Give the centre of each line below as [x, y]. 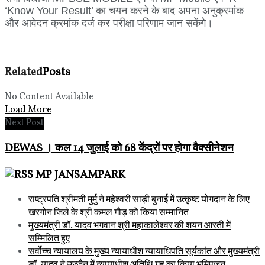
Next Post [24, 123]
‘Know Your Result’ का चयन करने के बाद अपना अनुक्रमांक [124, 10]
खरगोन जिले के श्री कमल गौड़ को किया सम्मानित [109, 213]
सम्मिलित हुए [49, 239]
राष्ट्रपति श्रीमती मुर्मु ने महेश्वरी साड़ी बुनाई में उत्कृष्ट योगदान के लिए [139, 200]
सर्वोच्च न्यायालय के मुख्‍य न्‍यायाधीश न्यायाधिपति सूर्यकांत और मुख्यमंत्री [144, 252]
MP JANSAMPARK [80, 175]
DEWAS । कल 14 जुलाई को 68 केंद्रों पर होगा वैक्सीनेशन [119, 148]
